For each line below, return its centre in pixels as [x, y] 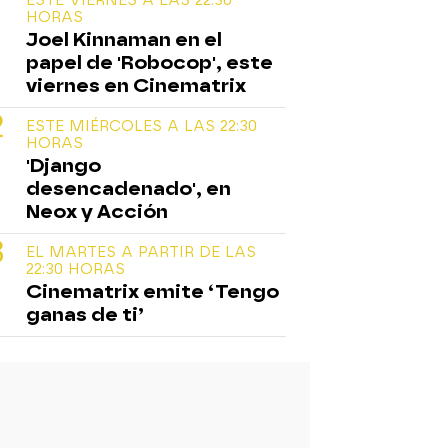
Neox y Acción [97, 211]
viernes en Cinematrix [136, 85]
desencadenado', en [128, 188]
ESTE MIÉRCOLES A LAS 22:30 [141, 125]
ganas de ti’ [85, 314]
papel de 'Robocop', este [149, 62]
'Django [63, 165]
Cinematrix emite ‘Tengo [152, 291]
